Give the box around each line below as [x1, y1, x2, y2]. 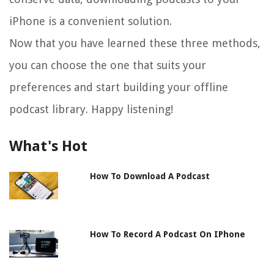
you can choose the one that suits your [9, 59, 206, 72]
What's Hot [9, 138, 87, 155]
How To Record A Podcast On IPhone [90, 229, 246, 240]
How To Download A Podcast [90, 171, 210, 182]
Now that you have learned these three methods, [9, 37, 261, 50]
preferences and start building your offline [9, 81, 228, 94]
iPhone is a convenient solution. [9, 15, 172, 28]
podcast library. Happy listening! [9, 103, 173, 116]
